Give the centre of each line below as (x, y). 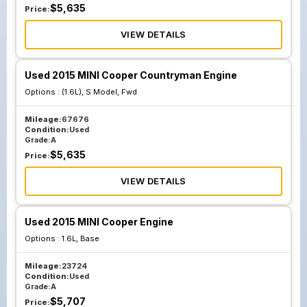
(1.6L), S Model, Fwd (99, 92)
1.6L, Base (81, 238)
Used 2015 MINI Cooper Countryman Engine (131, 75)
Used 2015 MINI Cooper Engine (99, 222)
